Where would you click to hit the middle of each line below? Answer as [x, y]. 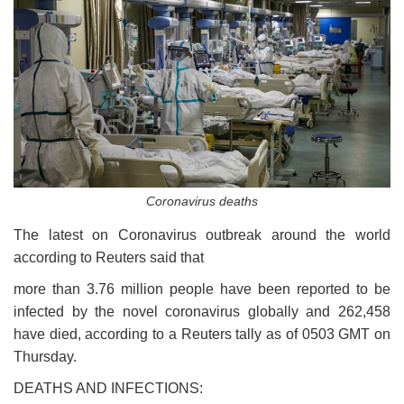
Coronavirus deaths [202, 202]
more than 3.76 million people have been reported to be [202, 289]
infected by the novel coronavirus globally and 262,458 [202, 312]
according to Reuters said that [109, 258]
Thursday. [45, 357]
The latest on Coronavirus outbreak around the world [202, 235]
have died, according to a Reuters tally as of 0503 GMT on [202, 335]
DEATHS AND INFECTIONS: [110, 389]
